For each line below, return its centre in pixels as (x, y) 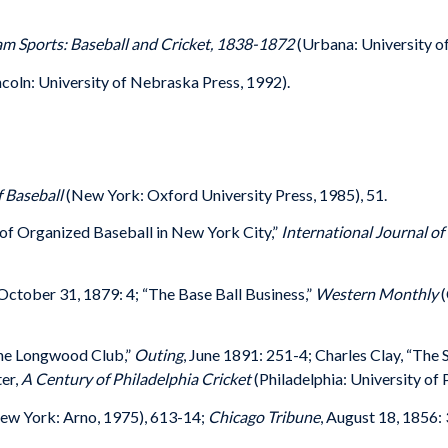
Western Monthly (378, 293)
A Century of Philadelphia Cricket (137, 379)
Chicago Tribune (264, 416)
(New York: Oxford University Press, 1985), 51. (226, 194)
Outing (158, 355)
